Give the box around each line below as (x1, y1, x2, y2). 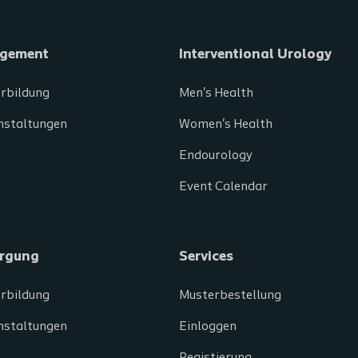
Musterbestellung (179, 289, 281, 302)
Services (179, 249, 233, 265)
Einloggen (179, 320, 237, 333)
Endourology (179, 149, 253, 162)
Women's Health (179, 118, 272, 131)
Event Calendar (179, 181, 268, 193)
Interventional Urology (179, 47, 332, 62)
